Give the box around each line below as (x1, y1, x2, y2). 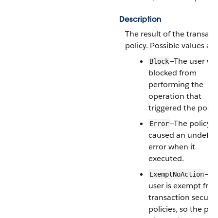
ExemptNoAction (149, 170, 204, 178)
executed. (148, 153, 184, 163)
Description (119, 14, 162, 24)
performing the (148, 79, 203, 90)
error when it (148, 142, 195, 152)
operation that (148, 91, 201, 101)
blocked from (148, 68, 197, 78)
